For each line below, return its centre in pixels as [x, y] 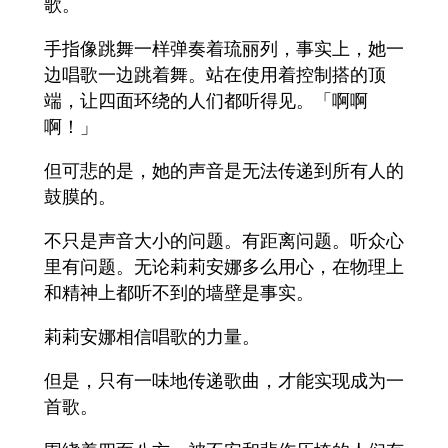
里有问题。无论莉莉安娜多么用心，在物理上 [224, 266]
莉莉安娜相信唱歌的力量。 [152, 336]
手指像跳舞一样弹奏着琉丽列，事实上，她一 [224, 48]
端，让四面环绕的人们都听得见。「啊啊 [206, 100]
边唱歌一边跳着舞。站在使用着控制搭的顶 [215, 74]
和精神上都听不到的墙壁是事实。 [179, 292]
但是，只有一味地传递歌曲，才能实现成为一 [224, 380]
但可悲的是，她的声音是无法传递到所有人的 [224, 170]
